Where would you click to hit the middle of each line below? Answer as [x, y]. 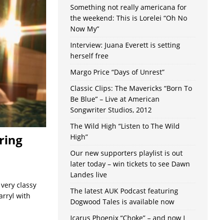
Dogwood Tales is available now [122, 202]
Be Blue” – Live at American [115, 99]
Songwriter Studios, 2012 [111, 110]
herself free [89, 56]
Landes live [88, 175]
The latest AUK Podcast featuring [124, 191]
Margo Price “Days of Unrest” [117, 72]
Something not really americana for [128, 7]
